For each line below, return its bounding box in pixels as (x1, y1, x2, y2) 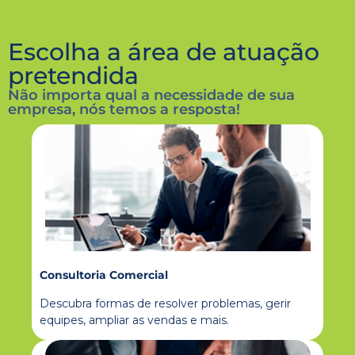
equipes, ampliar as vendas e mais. (40, 312, 229, 327)
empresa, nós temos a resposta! (8, 101, 240, 119)
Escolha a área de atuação (8, 37, 319, 67)
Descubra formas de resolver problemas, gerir (40, 296, 291, 311)
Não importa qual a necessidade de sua (8, 86, 295, 105)
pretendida (8, 61, 139, 91)
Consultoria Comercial (40, 268, 168, 283)
